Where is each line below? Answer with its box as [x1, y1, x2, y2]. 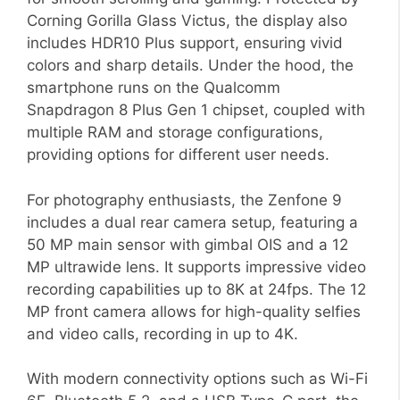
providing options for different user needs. [27, 146, 329, 164]
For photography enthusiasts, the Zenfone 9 [27, 190, 342, 209]
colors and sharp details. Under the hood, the [27, 56, 354, 75]
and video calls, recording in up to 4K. [27, 324, 298, 343]
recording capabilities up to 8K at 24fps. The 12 [27, 279, 366, 298]
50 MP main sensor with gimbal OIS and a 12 [27, 235, 348, 254]
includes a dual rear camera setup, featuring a [27, 212, 358, 231]
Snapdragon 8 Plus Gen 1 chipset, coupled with [27, 101, 365, 120]
